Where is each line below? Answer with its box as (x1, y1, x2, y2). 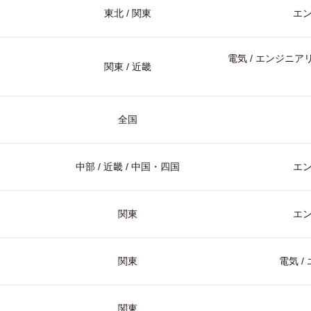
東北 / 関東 (104, 8, 151, 19)
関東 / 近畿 (104, 61, 151, 72)
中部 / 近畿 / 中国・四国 (76, 161, 180, 172)
